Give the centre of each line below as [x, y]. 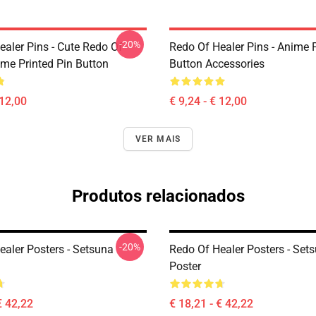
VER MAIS [158, 139]
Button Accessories [217, 64]
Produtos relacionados [158, 196]
